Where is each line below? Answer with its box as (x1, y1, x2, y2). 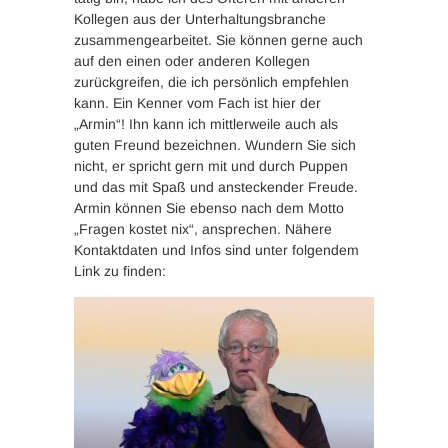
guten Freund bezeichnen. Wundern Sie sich (74, 136, 356, 153)
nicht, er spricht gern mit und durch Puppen (74, 157, 348, 174)
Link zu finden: (74, 262, 166, 279)
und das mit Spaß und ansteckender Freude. (74, 178, 358, 195)
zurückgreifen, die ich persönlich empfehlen (74, 73, 349, 90)
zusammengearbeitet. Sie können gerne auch (74, 31, 363, 48)
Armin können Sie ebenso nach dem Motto (74, 199, 344, 216)
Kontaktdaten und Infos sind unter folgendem (74, 241, 359, 258)
